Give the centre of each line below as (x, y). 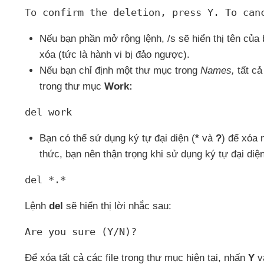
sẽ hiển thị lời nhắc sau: (119, 206)
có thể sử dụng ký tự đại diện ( (127, 138)
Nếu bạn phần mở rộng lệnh (100, 39)
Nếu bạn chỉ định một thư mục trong (120, 70)
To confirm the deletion (93, 12)
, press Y (187, 12)
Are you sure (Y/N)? (81, 232)
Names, (217, 70)
